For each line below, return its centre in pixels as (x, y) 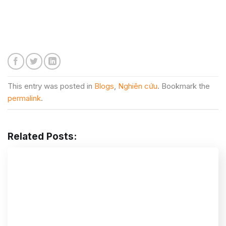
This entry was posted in (51, 86)
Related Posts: (42, 136)
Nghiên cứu (138, 86)
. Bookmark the (184, 86)
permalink (24, 98)
